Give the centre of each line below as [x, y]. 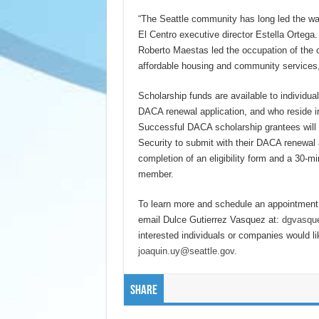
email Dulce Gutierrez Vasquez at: [210, 220]
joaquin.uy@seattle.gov [186, 251]
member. [156, 174]
